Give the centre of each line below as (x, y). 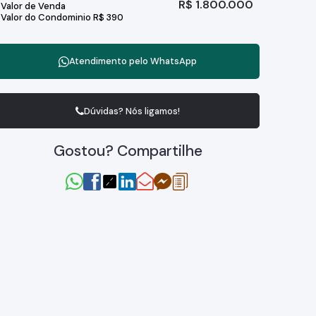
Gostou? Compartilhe (128, 151)
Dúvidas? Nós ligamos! (132, 111)
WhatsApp (173, 61)
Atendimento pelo (109, 61)
